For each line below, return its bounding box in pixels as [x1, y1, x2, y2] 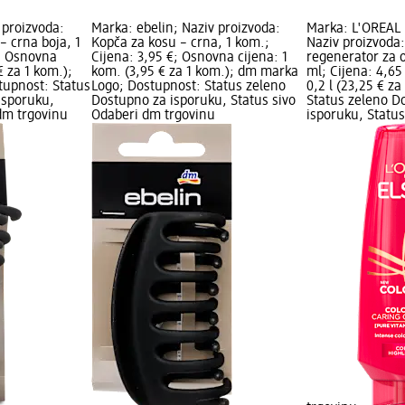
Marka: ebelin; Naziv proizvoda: [90, 22, 280, 37]
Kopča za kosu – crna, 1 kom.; [90, 36, 269, 52]
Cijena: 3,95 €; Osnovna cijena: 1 [90, 51, 287, 66]
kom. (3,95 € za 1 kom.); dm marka [90, 65, 298, 80]
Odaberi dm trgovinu [90, 108, 215, 124]
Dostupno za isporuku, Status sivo [90, 94, 296, 109]
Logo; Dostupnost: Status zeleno [90, 80, 286, 95]
